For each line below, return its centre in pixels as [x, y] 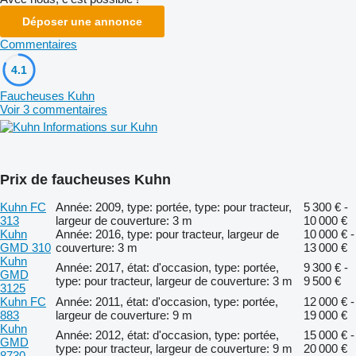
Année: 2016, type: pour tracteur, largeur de [167, 234]
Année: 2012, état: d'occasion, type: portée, [167, 335]
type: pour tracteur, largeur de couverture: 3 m [174, 281]
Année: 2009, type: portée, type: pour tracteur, [174, 207]
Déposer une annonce [82, 21]
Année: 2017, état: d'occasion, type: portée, [167, 267]
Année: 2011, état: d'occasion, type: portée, [167, 301]
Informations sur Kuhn [100, 126]
